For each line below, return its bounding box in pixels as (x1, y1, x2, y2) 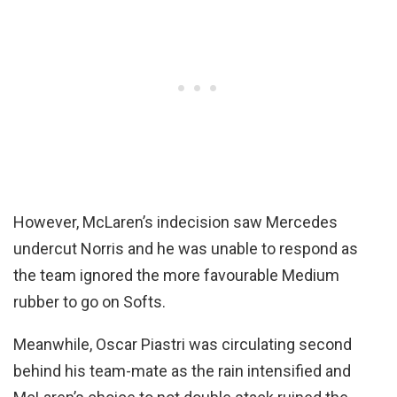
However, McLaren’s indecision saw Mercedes (13, 212, 338, 231)
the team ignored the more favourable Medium (13, 265, 339, 284)
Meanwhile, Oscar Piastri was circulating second (13, 334, 352, 354)
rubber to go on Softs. (13, 292, 166, 311)
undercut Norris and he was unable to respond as (13, 238, 358, 258)
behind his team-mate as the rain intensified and (13, 361, 351, 380)
